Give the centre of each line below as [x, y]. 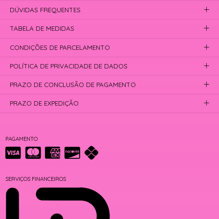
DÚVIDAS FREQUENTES [45, 10]
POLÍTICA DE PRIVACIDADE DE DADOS [69, 66]
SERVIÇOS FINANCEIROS [36, 179]
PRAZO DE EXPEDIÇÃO [44, 103]
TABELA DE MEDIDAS [42, 29]
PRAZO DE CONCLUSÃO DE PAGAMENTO [73, 85]
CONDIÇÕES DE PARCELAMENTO [60, 47]
